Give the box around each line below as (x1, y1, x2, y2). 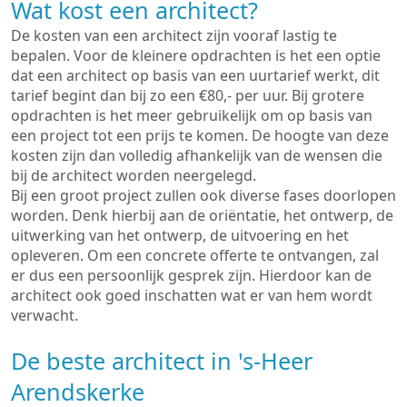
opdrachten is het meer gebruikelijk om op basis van (11, 105, 372, 125)
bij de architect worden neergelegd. (11, 165, 256, 185)
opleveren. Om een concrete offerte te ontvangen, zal (11, 245, 379, 265)
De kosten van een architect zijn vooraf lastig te (11, 25, 337, 45)
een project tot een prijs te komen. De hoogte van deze (11, 125, 389, 145)
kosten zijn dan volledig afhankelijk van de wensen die (11, 145, 382, 165)
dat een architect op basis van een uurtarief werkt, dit (11, 65, 380, 85)
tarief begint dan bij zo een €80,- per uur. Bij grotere (11, 85, 364, 105)
